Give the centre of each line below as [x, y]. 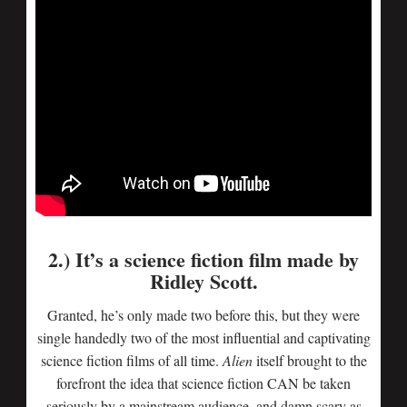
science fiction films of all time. [131, 360]
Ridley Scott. [203, 281]
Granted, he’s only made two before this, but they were [203, 315]
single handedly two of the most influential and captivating [203, 338]
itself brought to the [309, 360]
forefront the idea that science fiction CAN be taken [203, 383]
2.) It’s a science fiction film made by [203, 259]
